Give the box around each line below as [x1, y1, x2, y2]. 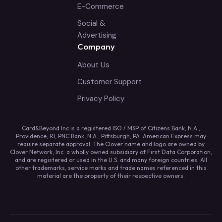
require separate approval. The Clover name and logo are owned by [17, 140, 205, 148]
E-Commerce [77, 1, 124, 11]
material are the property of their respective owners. [37, 171, 185, 179]
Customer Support [77, 76, 142, 87]
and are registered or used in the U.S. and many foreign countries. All [15, 156, 207, 164]
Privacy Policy [77, 93, 124, 104]
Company [77, 41, 115, 52]
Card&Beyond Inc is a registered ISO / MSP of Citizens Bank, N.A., [22, 124, 200, 132]
